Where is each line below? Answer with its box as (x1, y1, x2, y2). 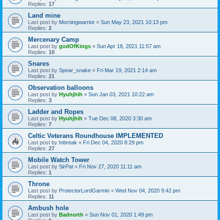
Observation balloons (28, 84, 93, 92)
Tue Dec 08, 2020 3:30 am (88, 115, 152, 122)
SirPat (59, 164, 73, 170)
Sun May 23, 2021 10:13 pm (101, 19, 167, 26)
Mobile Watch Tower (28, 156, 89, 164)
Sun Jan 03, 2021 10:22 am (88, 91, 154, 98)
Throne (28, 180, 50, 188)
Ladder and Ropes (28, 108, 83, 116)
